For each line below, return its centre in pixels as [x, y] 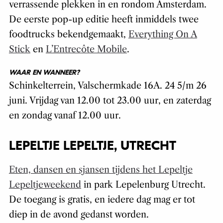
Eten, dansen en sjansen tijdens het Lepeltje [101, 170]
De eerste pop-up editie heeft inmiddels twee [104, 20]
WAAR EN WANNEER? [44, 73]
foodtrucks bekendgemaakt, [68, 35]
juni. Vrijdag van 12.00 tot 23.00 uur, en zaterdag [110, 101]
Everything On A [163, 35]
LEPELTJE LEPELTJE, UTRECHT [92, 146]
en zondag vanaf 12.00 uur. [65, 116]
